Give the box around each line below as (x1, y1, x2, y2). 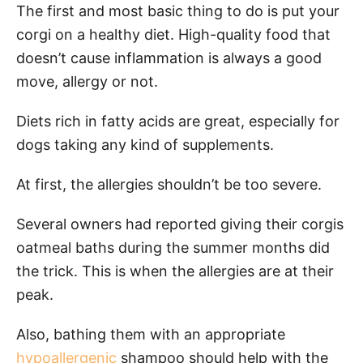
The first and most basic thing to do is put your (16, 2, 340, 19)
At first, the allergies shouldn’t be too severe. (16, 175, 326, 193)
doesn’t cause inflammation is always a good (16, 49, 322, 66)
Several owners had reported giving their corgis (16, 215, 344, 233)
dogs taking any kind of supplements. (16, 135, 278, 153)
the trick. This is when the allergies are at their (16, 262, 334, 280)
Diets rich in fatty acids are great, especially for (16, 112, 340, 130)
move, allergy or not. (16, 72, 162, 90)
